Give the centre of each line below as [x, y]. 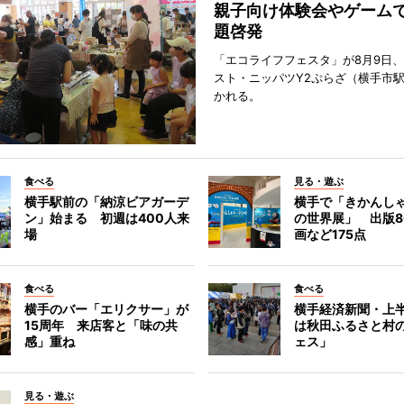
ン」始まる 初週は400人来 [106, 218]
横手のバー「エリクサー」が [106, 309]
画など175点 [331, 234]
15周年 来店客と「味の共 [101, 325]
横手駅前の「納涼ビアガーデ [106, 202]
